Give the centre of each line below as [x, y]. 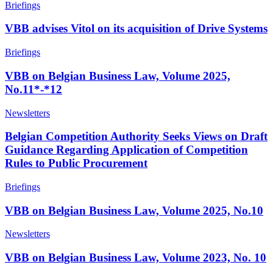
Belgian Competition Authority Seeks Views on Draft [136, 136]
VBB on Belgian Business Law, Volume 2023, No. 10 [136, 258]
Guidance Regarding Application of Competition [126, 150]
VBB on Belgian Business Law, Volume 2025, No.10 [134, 210]
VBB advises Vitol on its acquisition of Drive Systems [136, 29]
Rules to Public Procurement [76, 163]
